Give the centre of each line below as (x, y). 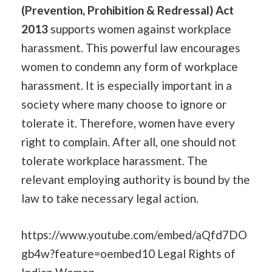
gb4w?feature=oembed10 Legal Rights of (128, 253)
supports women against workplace (140, 29)
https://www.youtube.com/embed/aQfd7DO (134, 234)
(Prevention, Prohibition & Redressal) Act (127, 10)
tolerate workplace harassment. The (114, 161)
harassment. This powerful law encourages (131, 48)
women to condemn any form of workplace (130, 66)
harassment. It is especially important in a (127, 85)
